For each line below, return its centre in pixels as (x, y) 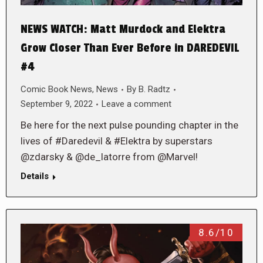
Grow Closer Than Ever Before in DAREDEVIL (130, 48)
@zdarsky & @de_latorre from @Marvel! (109, 157)
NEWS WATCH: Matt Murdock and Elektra (123, 30)
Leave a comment (136, 104)
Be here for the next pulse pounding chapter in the (129, 125)
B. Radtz (154, 90)
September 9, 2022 (57, 104)
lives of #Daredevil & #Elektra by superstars (117, 141)
